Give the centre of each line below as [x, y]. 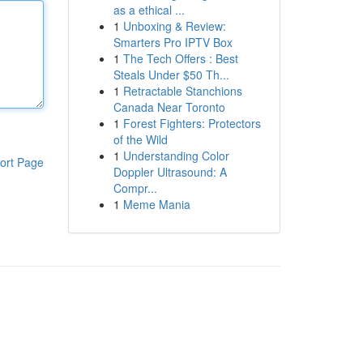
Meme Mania [156, 204]
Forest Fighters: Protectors [192, 123]
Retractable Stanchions [182, 91]
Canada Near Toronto [169, 107]
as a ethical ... [149, 10]
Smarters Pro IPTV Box [173, 42]
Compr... [135, 188]
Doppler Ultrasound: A [170, 172]
